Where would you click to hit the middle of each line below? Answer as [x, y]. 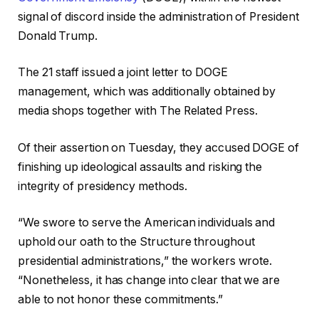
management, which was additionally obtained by [147, 92]
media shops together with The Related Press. [138, 111]
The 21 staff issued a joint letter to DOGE [123, 73]
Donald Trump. [58, 36]
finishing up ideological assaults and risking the [140, 167]
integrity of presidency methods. [103, 186]
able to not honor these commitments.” [121, 300]
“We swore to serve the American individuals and [147, 223]
